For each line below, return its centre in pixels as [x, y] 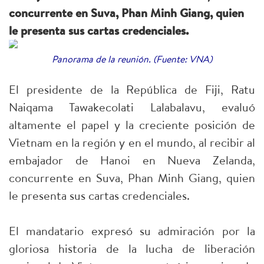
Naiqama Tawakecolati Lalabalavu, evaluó [132, 107]
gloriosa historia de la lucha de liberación [132, 249]
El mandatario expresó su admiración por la [132, 231]
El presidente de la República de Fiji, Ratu [132, 90]
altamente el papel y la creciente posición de [132, 125]
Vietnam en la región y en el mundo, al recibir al [132, 143]
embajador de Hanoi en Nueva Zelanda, [132, 160]
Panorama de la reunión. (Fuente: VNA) [132, 59]
